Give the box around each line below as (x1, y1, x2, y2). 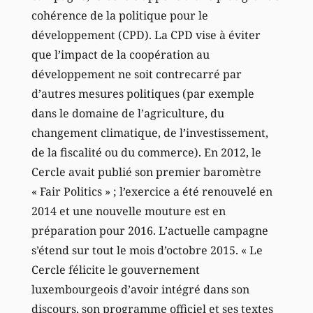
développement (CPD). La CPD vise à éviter (31, 27, 261, 43)
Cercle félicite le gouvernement (31, 261, 200, 277)
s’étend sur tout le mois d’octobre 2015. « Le (31, 242, 263, 258)
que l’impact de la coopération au (31, 46, 210, 62)
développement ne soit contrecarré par (31, 66, 242, 82)
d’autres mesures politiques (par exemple (31, 85, 254, 101)
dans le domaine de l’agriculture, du (31, 105, 224, 121)
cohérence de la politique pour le (31, 7, 208, 23)
